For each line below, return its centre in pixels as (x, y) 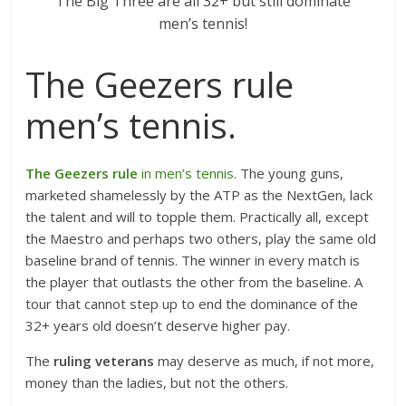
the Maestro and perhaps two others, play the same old (201, 238)
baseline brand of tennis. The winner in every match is (193, 260)
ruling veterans (104, 361)
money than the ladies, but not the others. (159, 382)
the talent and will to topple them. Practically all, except (198, 217)
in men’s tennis (186, 173)
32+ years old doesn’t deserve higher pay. (160, 325)
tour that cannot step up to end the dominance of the (192, 304)
